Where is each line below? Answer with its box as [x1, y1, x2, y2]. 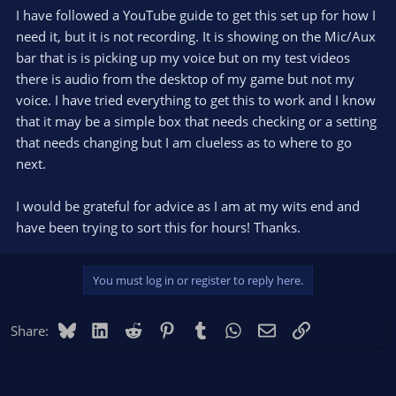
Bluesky [74, 319, 123, 338]
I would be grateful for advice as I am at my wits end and [16, 196, 360, 215]
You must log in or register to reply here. [93, 271, 303, 288]
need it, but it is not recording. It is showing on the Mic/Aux [16, 27, 376, 45]
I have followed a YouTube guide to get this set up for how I [16, 5, 376, 24]
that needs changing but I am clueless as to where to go [16, 133, 352, 151]
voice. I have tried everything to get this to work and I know [16, 90, 376, 109]
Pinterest [174, 319, 229, 338]
